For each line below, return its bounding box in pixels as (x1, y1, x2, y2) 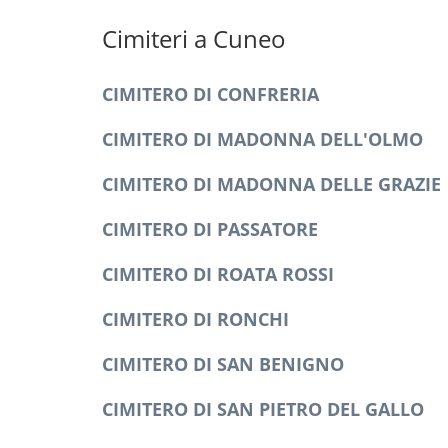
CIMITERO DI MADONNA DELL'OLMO (102, 127, 423, 151)
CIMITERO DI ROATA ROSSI (102, 262, 334, 286)
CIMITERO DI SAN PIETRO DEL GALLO (102, 397, 424, 421)
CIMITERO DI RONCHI (102, 307, 289, 331)
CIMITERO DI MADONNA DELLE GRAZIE (102, 172, 441, 196)
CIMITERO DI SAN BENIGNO (102, 352, 344, 376)
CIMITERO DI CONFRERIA (102, 82, 319, 106)
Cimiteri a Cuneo (102, 22, 286, 55)
